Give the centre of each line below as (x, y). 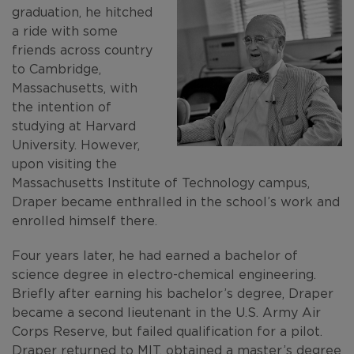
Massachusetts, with (75, 87)
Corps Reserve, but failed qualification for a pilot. (167, 331)
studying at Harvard (74, 125)
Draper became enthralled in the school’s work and (176, 201)
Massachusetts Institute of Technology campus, (161, 182)
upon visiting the (64, 163)
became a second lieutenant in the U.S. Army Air (166, 312)
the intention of (62, 106)
